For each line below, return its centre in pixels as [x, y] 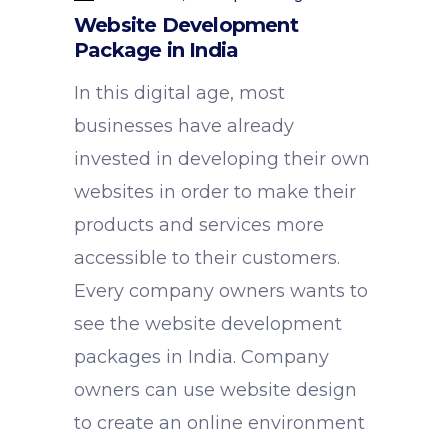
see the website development [208, 324]
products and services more [199, 225]
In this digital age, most [179, 93]
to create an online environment [219, 423]
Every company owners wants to [221, 291]
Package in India [156, 50]
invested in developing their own [222, 159]
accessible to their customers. [207, 258]
